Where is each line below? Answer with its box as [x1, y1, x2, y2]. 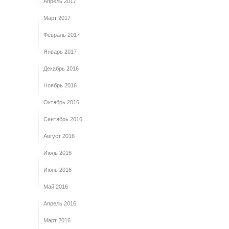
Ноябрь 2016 [43, 82, 77, 88]
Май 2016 [43, 184, 68, 190]
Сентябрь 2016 [43, 116, 82, 122]
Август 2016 [43, 133, 75, 139]
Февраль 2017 [43, 32, 80, 38]
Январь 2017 [43, 49, 77, 55]
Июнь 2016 [43, 167, 72, 173]
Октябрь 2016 [43, 99, 79, 105]
